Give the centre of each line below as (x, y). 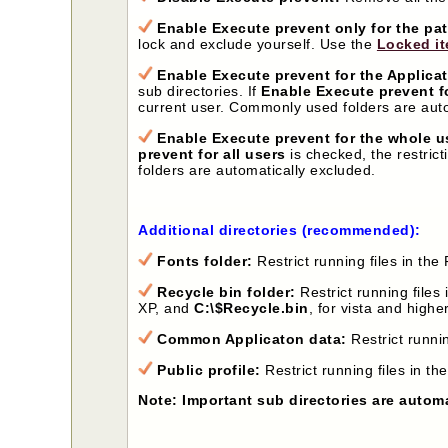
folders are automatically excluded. (257, 169)
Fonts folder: (205, 260)
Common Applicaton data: (252, 338)
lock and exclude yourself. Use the (257, 43)
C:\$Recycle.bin (251, 307)
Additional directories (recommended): (282, 229)
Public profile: (209, 369)
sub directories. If (200, 90)
